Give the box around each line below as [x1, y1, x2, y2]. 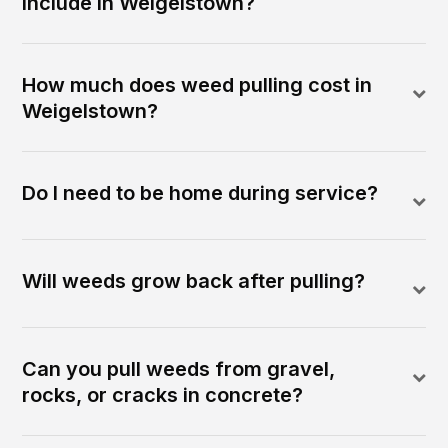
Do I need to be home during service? [22, 181, 379, 206]
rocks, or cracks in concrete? [22, 383, 304, 408]
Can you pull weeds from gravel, [22, 357, 336, 382]
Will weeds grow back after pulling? [22, 269, 366, 294]
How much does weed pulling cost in [22, 73, 373, 98]
